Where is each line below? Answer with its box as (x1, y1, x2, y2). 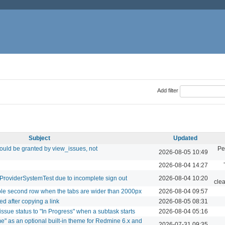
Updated (173, 134, 197, 142)
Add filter (157, 87, 178, 94)
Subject (28, 134, 50, 142)
